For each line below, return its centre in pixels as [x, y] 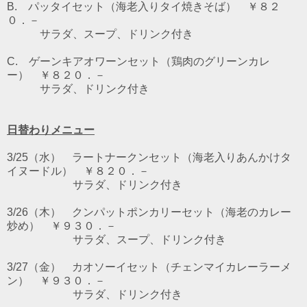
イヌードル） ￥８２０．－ [78, 171]
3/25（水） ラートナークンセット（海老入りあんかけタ [149, 157]
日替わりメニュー [51, 130]
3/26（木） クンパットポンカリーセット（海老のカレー [149, 212]
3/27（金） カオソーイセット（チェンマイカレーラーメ [149, 267]
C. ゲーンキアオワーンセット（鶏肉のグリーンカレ [138, 61]
